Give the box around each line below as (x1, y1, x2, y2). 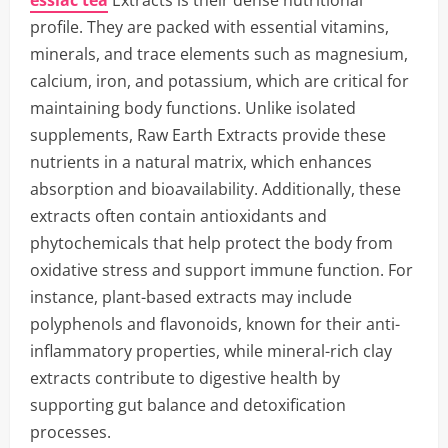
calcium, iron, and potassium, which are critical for (30, 70, 409, 92)
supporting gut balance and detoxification (30, 394, 346, 416)
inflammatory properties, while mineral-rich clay (30, 340, 392, 362)
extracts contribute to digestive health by (30, 367, 340, 389)
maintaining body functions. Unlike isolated (30, 97, 356, 119)
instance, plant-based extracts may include (30, 286, 352, 308)
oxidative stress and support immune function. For (30, 259, 413, 281)
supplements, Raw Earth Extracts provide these (30, 124, 386, 146)
